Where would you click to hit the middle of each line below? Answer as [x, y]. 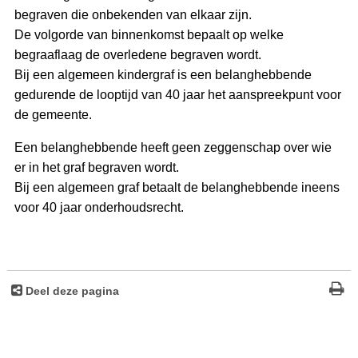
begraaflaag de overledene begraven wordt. [137, 55]
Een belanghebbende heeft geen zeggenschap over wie [173, 148]
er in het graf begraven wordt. [96, 168]
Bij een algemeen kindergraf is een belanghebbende [163, 75]
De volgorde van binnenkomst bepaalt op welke [149, 35]
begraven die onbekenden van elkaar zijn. [133, 15]
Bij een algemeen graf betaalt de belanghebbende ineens [177, 188]
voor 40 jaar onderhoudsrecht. [99, 208]
